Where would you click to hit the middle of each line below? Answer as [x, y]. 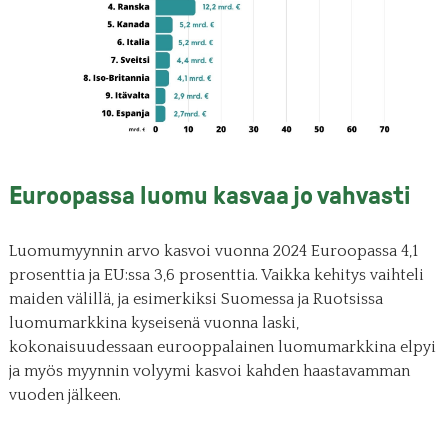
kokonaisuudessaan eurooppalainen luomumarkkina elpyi [222, 346]
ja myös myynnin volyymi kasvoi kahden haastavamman [209, 370]
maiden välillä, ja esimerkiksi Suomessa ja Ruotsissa [195, 298]
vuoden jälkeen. [64, 394]
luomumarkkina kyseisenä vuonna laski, [153, 322]
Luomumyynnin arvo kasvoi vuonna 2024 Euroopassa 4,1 [213, 250]
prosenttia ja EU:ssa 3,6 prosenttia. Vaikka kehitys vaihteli [216, 274]
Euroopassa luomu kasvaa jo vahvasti [209, 195]
